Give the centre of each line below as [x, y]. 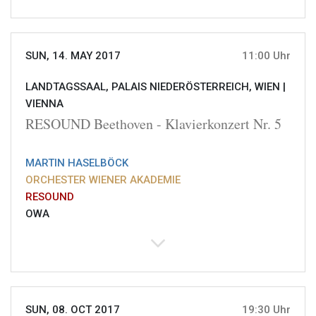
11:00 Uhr [266, 56]
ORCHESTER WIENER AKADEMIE [103, 180]
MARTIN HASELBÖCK [77, 163]
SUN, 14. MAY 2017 [73, 56]
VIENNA [44, 104]
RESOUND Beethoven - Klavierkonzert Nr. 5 [153, 124]
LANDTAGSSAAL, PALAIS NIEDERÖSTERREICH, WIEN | [156, 87]
